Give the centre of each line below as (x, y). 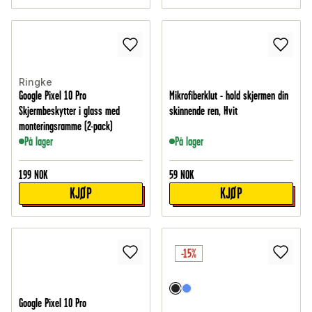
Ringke (36, 82)
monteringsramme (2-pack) (66, 126)
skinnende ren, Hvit (203, 111)
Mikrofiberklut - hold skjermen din (229, 96)
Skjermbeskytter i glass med (69, 111)
